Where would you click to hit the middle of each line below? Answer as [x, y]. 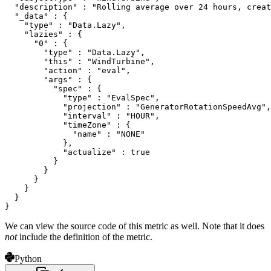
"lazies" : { [44, 34]
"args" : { [48, 80]
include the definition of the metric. [85, 237]
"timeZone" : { [68, 125]
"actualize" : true [77, 152]
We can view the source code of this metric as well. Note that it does [135, 226]
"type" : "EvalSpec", [82, 98]
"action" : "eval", [68, 70]
